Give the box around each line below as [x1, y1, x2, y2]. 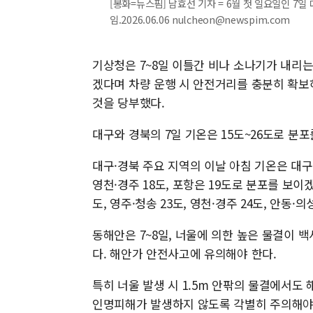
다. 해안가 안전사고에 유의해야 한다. [92, 245, 277, 262]
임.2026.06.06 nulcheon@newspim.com [110, 12, 291, 27]
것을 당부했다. [92, 94, 165, 111]
